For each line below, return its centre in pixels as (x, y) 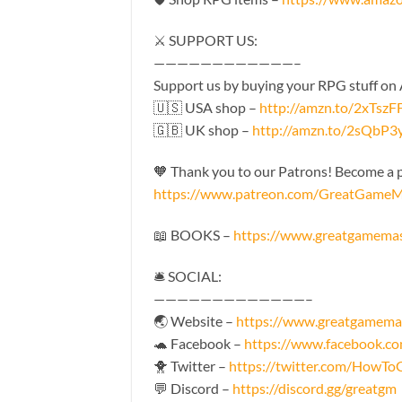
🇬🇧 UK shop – (203, 130)
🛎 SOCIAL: (188, 275)
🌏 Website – (195, 320)
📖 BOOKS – (193, 234)
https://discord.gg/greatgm (315, 388)
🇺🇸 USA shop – (206, 108)
